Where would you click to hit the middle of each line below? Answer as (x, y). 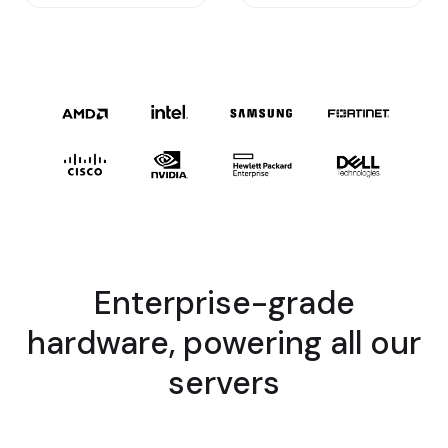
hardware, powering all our (224, 343)
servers (224, 383)
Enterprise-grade (224, 303)
